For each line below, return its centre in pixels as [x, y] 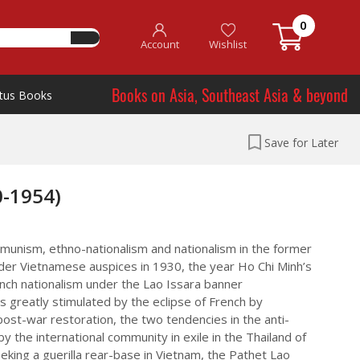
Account [160, 44]
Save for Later [301, 143]
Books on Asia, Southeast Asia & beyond [230, 94]
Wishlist [228, 44]
